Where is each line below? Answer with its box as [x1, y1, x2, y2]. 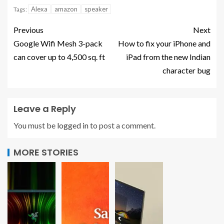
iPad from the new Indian [126, 52, 210, 62]
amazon [54, 5, 77, 13]
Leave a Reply [13, 102, 76, 115]
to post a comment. [88, 120, 155, 130]
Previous [13, 25, 43, 35]
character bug [162, 65, 210, 75]
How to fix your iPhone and [118, 38, 210, 48]
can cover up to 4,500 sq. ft [13, 52, 105, 62]
